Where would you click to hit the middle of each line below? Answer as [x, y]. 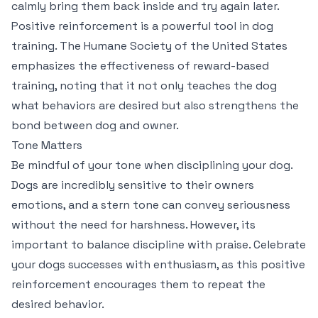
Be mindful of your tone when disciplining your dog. [152, 165]
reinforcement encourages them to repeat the [138, 284]
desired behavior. [58, 304]
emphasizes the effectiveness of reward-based [140, 66]
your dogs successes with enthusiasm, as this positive [158, 264]
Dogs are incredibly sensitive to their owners [133, 185]
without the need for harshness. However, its [133, 225]
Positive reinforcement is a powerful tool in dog [142, 26]
